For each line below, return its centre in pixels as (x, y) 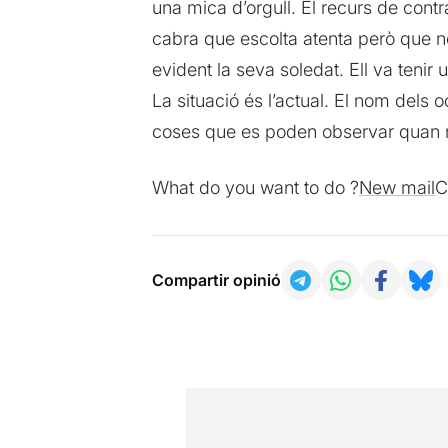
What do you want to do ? (255, 188)
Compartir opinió (216, 280)
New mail (396, 188)
